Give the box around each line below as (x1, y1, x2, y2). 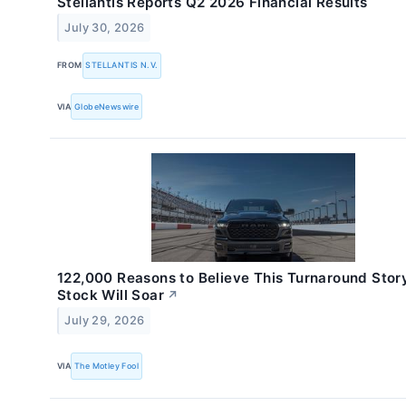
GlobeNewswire (74, 101, 140, 111)
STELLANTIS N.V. (85, 60, 159, 71)
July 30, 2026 (64, 20, 145, 34)
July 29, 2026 (64, 314, 145, 328)
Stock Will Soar (57, 286, 165, 304)
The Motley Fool (74, 360, 140, 371)
